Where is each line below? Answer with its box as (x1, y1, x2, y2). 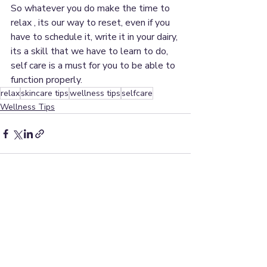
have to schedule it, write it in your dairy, (11, 30, 180, 44)
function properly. (11, 73, 82, 87)
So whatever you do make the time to (11, 2, 172, 15)
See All (163, 195, 191, 207)
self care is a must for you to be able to (11, 59, 178, 73)
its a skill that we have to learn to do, (11, 45, 170, 58)
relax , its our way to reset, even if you (11, 16, 172, 30)
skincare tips (21, 88, 69, 100)
